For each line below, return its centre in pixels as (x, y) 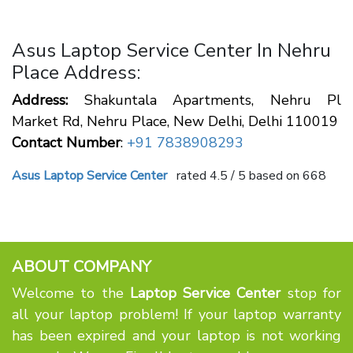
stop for (311, 293)
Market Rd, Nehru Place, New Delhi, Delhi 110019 (175, 121)
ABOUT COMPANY (82, 267)
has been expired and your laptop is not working (176, 336)
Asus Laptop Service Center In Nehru (171, 50)
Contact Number (66, 143)
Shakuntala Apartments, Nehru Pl (204, 100)
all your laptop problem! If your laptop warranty (176, 314)
